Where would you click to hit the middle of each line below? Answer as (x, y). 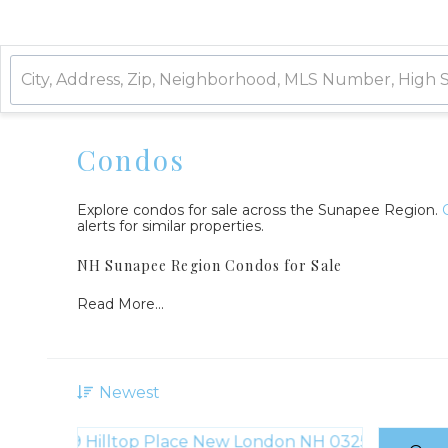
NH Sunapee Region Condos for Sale (209, 265)
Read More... (120, 304)
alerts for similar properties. (170, 226)
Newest (129, 392)
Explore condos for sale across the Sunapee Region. (259, 210)
